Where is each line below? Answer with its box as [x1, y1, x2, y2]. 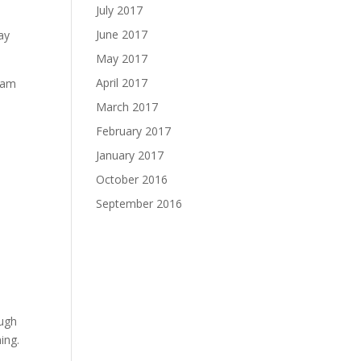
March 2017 [96, 98, 159, 114]
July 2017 [96, 2, 143, 18]
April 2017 [96, 74, 148, 90]
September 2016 [96, 195, 183, 211]
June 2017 [96, 26, 148, 42]
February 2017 [96, 122, 172, 139]
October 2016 [96, 171, 168, 187]
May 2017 [96, 50, 148, 66]
